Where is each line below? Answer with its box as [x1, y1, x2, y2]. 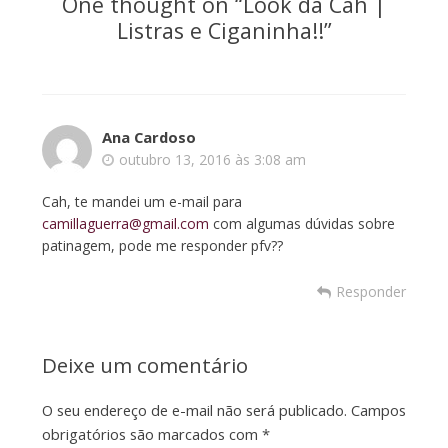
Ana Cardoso [101, 127, 196, 148]
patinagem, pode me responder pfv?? [41, 236, 283, 256]
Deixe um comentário [41, 351, 248, 380]
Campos [350, 400, 406, 421]
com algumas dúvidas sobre [208, 214, 395, 234]
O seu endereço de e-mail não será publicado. [41, 400, 347, 421]
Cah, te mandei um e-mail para [41, 192, 242, 212]
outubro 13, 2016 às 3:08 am [118, 150, 306, 170]
